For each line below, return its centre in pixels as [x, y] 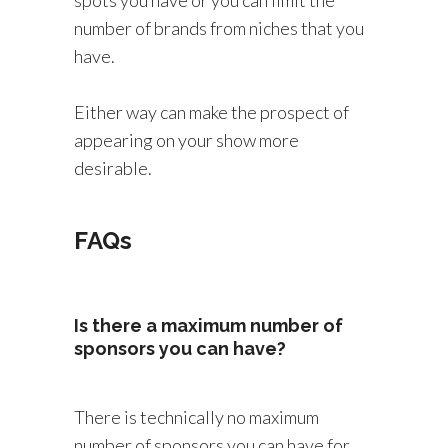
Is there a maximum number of [208, 325]
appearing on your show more [186, 140]
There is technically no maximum [196, 417]
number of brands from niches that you [219, 28]
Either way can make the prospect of [211, 112]
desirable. [113, 168]
